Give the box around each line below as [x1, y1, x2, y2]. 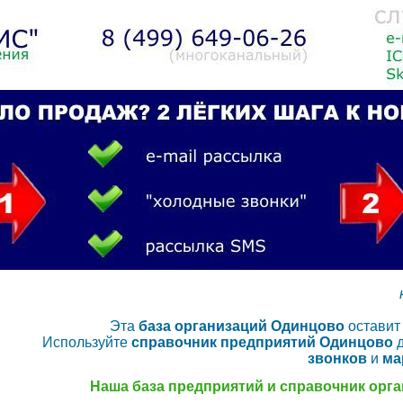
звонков [308, 351, 367, 366]
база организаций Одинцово [139, 318, 345, 334]
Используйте [41, 335, 131, 350]
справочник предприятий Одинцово [130, 335, 393, 350]
